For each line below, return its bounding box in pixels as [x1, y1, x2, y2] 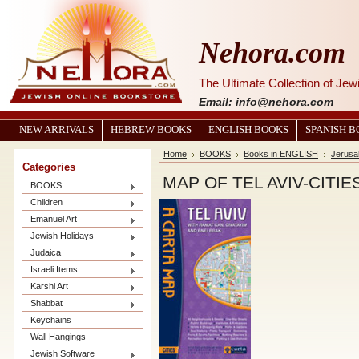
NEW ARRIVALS [19, 124, 94, 135]
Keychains [30, 315, 71, 325]
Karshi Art [30, 281, 68, 291]
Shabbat [30, 298, 63, 308]
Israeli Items [30, 264, 78, 274]
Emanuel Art [30, 214, 77, 224]
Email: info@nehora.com [199, 95, 333, 108]
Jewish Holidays [30, 231, 94, 240]
